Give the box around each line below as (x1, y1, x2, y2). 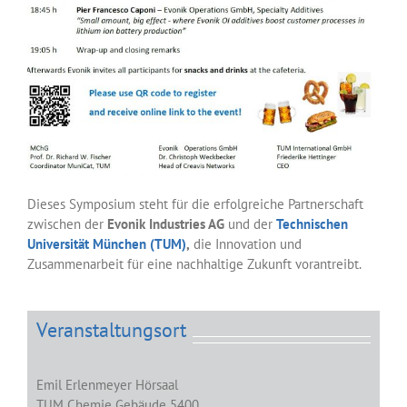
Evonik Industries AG (107, 214, 224, 233)
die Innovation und (190, 234, 302, 253)
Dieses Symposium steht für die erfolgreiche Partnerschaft (27, 194, 363, 213)
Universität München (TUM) (27, 234, 186, 253)
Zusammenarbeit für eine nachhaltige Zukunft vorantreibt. (27, 254, 362, 273)
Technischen (276, 214, 348, 233)
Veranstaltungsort (36, 316, 186, 342)
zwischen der (27, 214, 107, 233)
